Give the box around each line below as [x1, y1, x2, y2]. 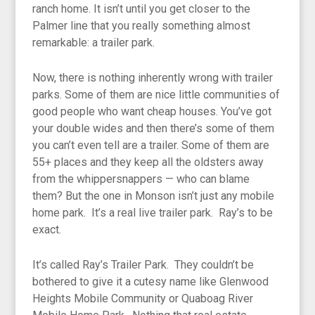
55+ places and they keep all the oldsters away [32, 155, 264, 169]
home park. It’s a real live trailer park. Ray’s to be [32, 206, 274, 220]
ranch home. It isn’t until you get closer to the [32, 2, 251, 16]
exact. [32, 223, 62, 237]
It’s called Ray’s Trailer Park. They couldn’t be [32, 258, 255, 272]
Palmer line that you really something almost [32, 19, 251, 33]
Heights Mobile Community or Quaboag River [32, 292, 254, 306]
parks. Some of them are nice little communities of [32, 88, 281, 102]
